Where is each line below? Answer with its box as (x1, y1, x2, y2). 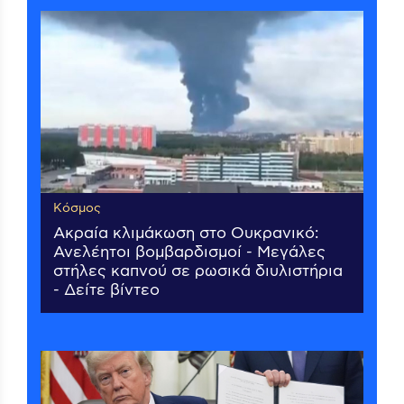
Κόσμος (53, 199, 101, 216)
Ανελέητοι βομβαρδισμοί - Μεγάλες (53, 242, 326, 262)
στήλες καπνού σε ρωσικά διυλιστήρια (53, 261, 343, 281)
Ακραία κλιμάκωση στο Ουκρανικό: (53, 223, 318, 243)
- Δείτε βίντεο (53, 280, 160, 300)
